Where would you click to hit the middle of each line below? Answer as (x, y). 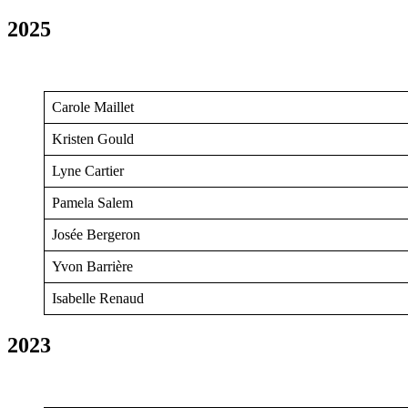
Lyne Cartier (88, 171)
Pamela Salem (92, 203)
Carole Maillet (93, 107)
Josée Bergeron (96, 235)
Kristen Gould (93, 139)
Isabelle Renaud (98, 299)
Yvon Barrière (92, 267)
